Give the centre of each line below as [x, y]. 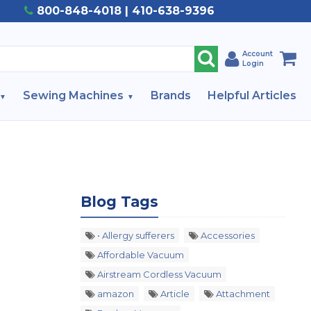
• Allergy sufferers [135, 235]
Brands [171, 96]
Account [258, 53]
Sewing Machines [73, 96]
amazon [115, 294]
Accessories [227, 235]
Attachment [242, 294]
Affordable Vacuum [140, 255]
